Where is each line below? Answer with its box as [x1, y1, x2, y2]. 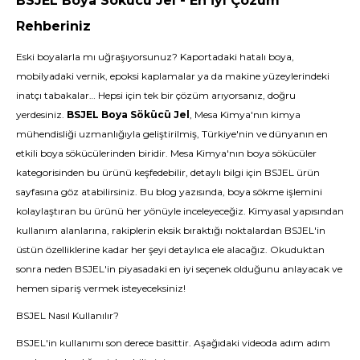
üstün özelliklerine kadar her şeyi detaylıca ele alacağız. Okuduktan [16, 243, 325, 256]
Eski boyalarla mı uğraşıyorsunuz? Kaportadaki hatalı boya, [16, 51, 294, 63]
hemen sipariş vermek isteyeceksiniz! [16, 282, 186, 294]
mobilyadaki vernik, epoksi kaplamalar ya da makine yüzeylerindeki [16, 70, 329, 82]
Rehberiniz [16, 18, 91, 34]
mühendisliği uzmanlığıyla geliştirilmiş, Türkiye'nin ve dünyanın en [16, 128, 328, 140]
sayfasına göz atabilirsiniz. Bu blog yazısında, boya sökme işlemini [16, 186, 322, 198]
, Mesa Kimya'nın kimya [190, 108, 301, 121]
